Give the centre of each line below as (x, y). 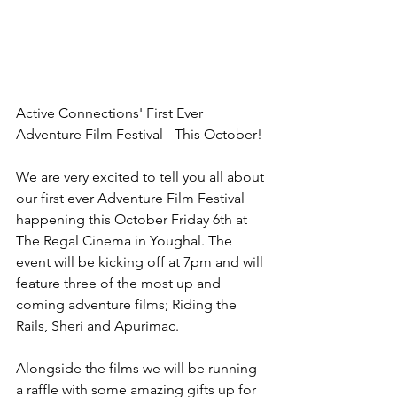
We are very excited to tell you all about (142, 177)
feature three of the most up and (120, 283)
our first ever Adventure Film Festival (132, 198)
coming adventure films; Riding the (128, 304)
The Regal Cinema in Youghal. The (126, 241)
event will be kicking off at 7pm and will (141, 262)
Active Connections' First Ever (111, 113)
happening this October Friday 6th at (133, 219)
